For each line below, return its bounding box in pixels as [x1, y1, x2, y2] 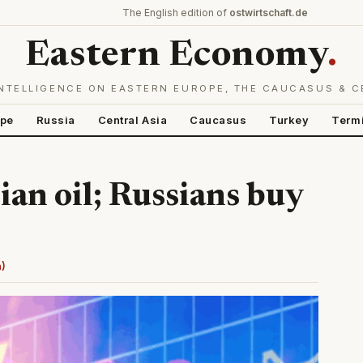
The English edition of [122, 6, 229, 19]
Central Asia [97, 113, 168, 126]
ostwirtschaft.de [229, 6, 308, 19]
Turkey [269, 113, 310, 126]
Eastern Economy [25, 39, 327, 75]
